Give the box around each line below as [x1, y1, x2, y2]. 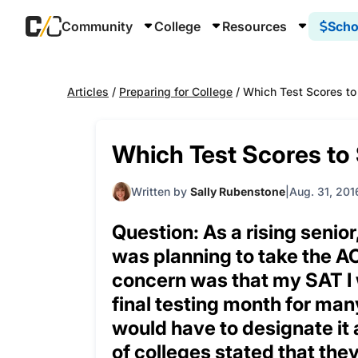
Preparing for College [119, 85, 233, 98]
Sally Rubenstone [190, 185, 285, 198]
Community [62, 18, 136, 34]
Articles [67, 85, 109, 98]
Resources [222, 18, 290, 34]
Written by [131, 185, 190, 198]
